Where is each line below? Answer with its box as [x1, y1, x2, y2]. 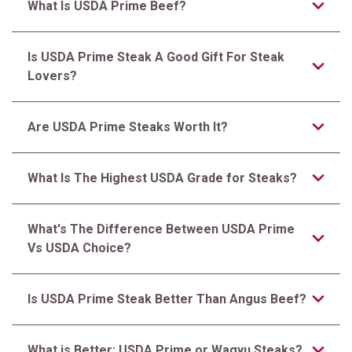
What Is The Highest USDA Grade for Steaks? [27, 170, 297, 185]
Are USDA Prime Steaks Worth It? [27, 119, 228, 134]
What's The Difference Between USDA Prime [27, 222, 295, 236]
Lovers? [27, 68, 77, 83]
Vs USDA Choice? [27, 240, 131, 255]
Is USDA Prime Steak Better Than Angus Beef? [27, 291, 306, 306]
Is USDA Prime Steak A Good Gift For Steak [27, 49, 284, 64]
